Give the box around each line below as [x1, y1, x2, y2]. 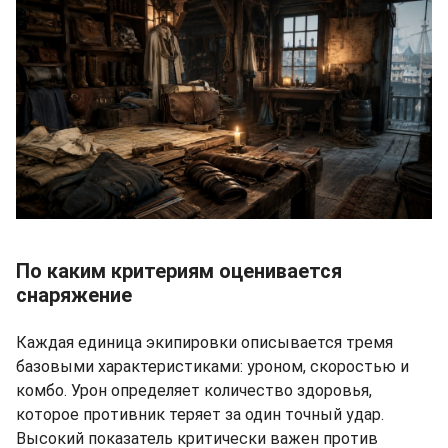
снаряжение [16, 282, 132, 307]
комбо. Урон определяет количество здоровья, [16, 380, 372, 400]
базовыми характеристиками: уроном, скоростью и [16, 356, 409, 376]
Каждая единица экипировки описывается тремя [16, 332, 393, 352]
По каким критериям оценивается [16, 258, 342, 283]
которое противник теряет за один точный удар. [16, 404, 384, 424]
